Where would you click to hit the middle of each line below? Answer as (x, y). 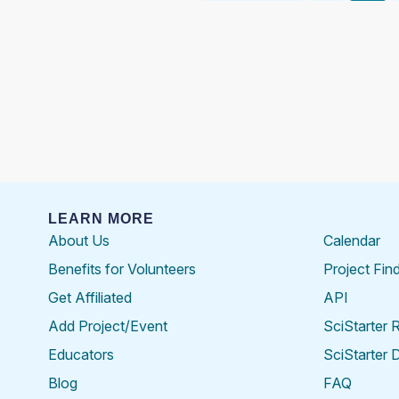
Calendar (351, 240)
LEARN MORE (101, 218)
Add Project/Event (107, 326)
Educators (81, 354)
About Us (78, 240)
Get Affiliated (90, 297)
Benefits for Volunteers (122, 269)
